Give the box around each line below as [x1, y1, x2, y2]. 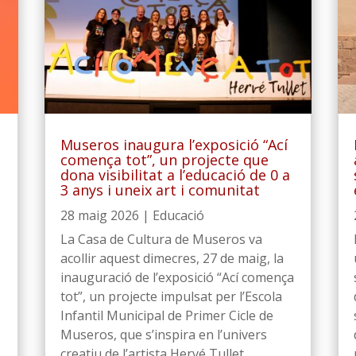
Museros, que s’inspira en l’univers [60, 325, 267, 343]
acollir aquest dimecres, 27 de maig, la [60, 249, 284, 267]
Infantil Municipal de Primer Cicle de [60, 306, 273, 324]
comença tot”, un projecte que [60, 149, 269, 169]
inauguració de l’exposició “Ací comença [60, 268, 294, 286]
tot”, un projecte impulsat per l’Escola [60, 287, 282, 305]
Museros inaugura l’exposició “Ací [60, 134, 288, 154]
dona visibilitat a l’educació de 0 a [60, 164, 290, 184]
